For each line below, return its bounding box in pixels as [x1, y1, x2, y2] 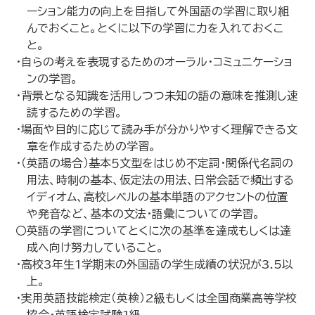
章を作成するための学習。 [27, 141, 157, 152]
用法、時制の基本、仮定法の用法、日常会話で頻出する [27, 174, 295, 186]
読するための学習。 [27, 107, 123, 118]
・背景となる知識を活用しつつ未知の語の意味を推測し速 [15, 90, 299, 101]
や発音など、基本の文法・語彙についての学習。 [27, 208, 261, 219]
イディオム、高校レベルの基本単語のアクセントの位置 [27, 191, 289, 202]
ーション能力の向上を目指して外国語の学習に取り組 [27, 6, 290, 17]
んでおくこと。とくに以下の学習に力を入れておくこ [27, 22, 284, 34]
